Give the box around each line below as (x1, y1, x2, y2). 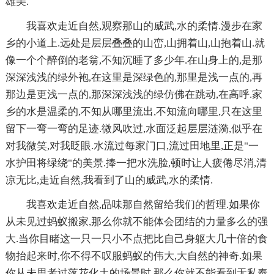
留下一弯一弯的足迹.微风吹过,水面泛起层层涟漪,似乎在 (5, 122, 262, 135)
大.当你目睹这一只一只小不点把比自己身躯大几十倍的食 (5, 232, 268, 245)
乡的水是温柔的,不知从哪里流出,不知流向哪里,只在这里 (5, 105, 262, 117)
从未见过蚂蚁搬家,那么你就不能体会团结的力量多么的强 (5, 215, 268, 228)
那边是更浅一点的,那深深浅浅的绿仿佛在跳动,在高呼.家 (5, 88, 262, 100)
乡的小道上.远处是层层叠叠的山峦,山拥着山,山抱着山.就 (5, 37, 265, 49)
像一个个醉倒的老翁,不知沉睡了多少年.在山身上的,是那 (5, 54, 262, 66)
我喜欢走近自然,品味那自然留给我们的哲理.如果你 (26, 198, 260, 210)
